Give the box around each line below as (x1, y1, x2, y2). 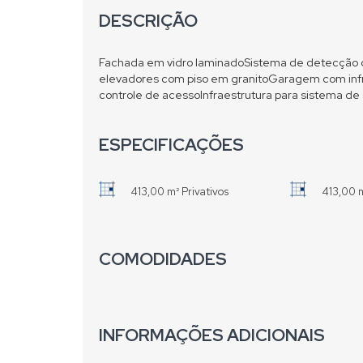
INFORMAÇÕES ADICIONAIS (99, 324, 325, 346)
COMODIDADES (99, 248, 227, 270)
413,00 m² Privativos (131, 185, 228, 199)
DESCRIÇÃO (99, 10, 198, 32)
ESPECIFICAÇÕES (99, 134, 244, 156)
